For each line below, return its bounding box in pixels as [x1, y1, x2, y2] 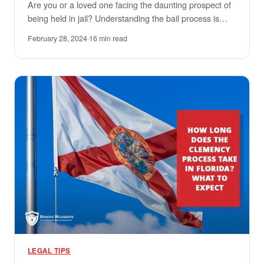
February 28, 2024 [28, 32, 87, 44]
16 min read [89, 32, 127, 44]
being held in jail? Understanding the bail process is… [28, 11, 227, 24]
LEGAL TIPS [28, 246, 71, 256]
